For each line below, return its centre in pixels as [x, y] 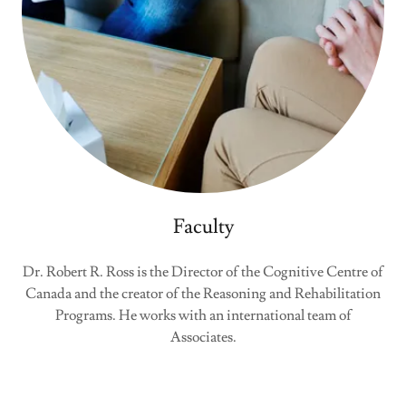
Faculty [203, 227]
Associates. [203, 337]
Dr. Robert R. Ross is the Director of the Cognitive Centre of [203, 272]
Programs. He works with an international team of [203, 315]
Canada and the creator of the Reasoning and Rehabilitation [203, 294]
